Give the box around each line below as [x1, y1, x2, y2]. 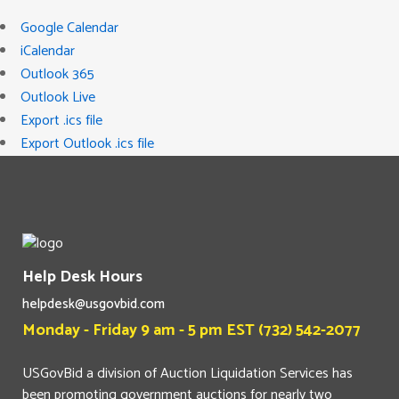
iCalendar [20, 38, 75, 63]
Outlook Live [20, 85, 95, 110]
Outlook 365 [20, 61, 94, 86]
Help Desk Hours [22, 263, 142, 290]
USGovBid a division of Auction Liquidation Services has [22, 361, 353, 386]
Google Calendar [20, 15, 118, 40]
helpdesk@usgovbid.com [22, 292, 165, 315]
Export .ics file [20, 108, 102, 133]
